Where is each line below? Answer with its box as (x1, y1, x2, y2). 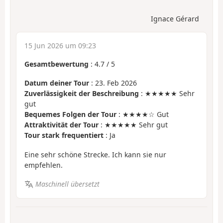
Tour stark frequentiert (24, 130, 104, 140)
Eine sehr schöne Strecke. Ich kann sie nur (24, 149, 166, 159)
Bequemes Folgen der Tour (24, 110, 116, 119)
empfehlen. (24, 160, 63, 170)
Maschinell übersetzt (35, 179, 100, 189)
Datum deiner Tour (24, 78, 89, 88)
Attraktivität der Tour (24, 120, 99, 130)
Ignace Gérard (151, 13, 199, 23)
